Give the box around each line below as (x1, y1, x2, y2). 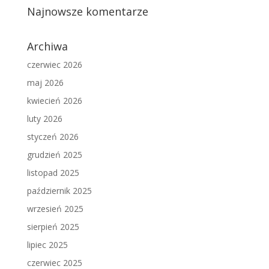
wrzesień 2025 (26, 203, 83, 215)
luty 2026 (26, 113, 62, 125)
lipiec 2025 (26, 239, 68, 251)
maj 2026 (26, 77, 64, 89)
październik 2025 (26, 185, 92, 197)
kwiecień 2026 (26, 95, 82, 107)
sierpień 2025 (26, 221, 79, 233)
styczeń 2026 (26, 131, 79, 143)
